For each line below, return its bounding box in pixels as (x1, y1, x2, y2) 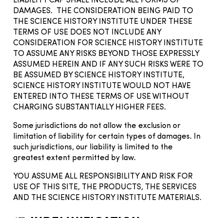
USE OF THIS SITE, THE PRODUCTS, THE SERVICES (13, 183, 197, 191)
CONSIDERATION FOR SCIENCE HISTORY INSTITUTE (13, 39, 203, 47)
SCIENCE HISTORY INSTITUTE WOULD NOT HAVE (13, 82, 191, 90)
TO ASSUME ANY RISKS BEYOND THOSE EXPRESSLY (13, 50, 199, 58)
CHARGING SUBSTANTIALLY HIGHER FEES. (13, 103, 166, 111)
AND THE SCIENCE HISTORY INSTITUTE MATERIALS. (13, 194, 201, 202)
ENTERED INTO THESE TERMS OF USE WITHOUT (13, 92, 189, 101)
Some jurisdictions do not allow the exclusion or (13, 122, 181, 130)
